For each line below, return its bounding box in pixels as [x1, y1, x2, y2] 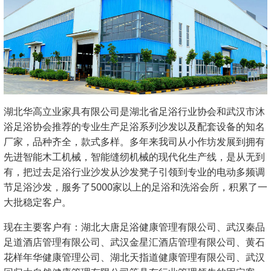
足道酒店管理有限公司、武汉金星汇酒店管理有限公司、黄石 [4, 235, 265, 249]
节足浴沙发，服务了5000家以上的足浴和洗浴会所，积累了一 [4, 180, 267, 194]
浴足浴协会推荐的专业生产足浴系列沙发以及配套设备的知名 [4, 120, 265, 134]
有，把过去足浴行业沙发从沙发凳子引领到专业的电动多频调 [4, 165, 265, 179]
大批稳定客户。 [4, 195, 71, 209]
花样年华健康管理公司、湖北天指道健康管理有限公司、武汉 [4, 250, 265, 264]
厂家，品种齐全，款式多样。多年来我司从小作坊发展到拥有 [4, 135, 265, 149]
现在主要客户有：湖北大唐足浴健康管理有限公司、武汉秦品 [4, 220, 265, 234]
